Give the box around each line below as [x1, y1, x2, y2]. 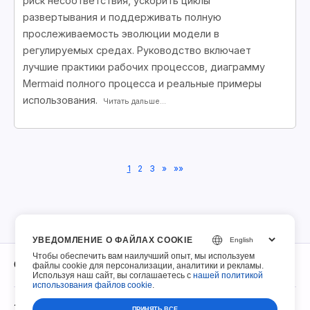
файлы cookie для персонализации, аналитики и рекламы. [33, 261, 264, 271]
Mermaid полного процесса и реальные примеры [23, 77, 262, 89]
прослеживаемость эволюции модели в [23, 27, 219, 39]
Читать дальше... [103, 96, 166, 106]
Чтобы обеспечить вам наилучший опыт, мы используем [33, 251, 255, 261]
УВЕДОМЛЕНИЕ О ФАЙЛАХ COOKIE [33, 235, 193, 245]
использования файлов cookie [33, 280, 153, 290]
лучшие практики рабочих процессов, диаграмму [23, 60, 265, 73]
